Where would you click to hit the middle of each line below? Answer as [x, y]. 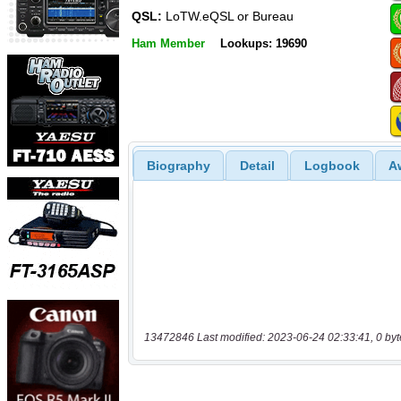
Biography [178, 165]
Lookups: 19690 [263, 43]
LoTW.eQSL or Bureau [228, 17]
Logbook [332, 165]
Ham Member [168, 43]
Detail [257, 165]
